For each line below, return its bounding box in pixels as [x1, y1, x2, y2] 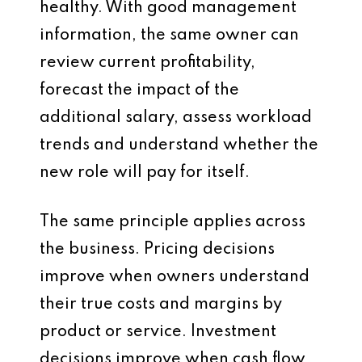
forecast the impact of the [40, 82, 239, 99]
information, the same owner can [40, 27, 299, 44]
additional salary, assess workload [40, 110, 312, 126]
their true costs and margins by [40, 297, 282, 313]
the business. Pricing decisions [40, 242, 275, 258]
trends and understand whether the [40, 137, 318, 154]
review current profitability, [40, 55, 255, 71]
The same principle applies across [40, 214, 305, 230]
